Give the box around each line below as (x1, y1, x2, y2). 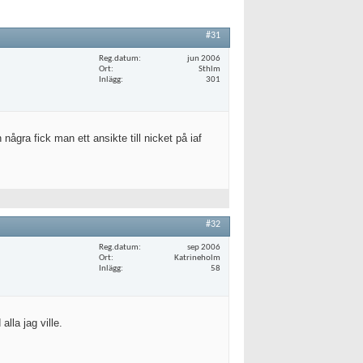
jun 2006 (187, 53, 220, 63)
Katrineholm (174, 253, 220, 263)
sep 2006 (187, 242, 220, 252)
